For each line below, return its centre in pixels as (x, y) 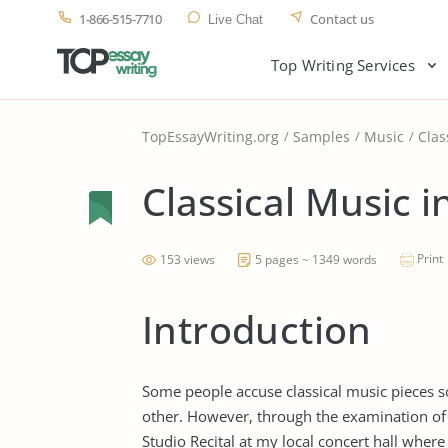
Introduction (257, 329)
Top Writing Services (342, 65)
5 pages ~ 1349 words (316, 259)
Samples (321, 136)
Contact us (342, 19)
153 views (187, 259)
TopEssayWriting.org (210, 136)
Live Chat (235, 19)
